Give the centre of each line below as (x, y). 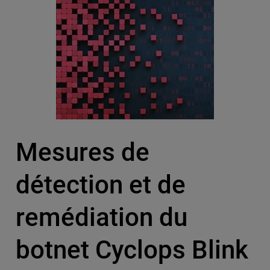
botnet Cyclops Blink (132, 250)
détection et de (100, 185)
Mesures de (82, 152)
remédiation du (101, 218)
